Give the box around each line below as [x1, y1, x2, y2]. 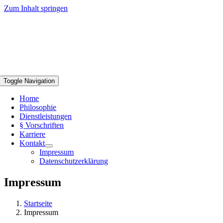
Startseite [24, 199, 52, 208]
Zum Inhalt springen [4, 4, 68, 12]
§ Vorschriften [19, 121, 64, 129]
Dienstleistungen [19, 112, 72, 120]
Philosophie [19, 103, 57, 111]
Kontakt [19, 139, 45, 147]
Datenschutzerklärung [39, 157, 109, 165]
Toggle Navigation [3, 77, 55, 85]
